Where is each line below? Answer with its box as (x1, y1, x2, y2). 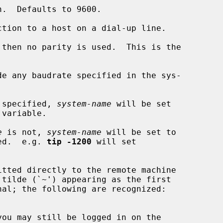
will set (92, 136, 136, 146)
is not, (2, 127, 47, 137)
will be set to (102, 127, 176, 137)
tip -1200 (47, 136, 92, 146)
